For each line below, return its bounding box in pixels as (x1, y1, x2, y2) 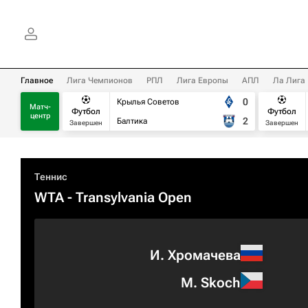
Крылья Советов (117, 97, 179, 107)
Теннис (34, 171, 67, 182)
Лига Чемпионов (67, 76, 133, 85)
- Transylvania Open (64, 189, 192, 206)
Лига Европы (177, 76, 228, 85)
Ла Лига (273, 76, 305, 85)
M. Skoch (181, 274, 241, 291)
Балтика (117, 116, 147, 126)
